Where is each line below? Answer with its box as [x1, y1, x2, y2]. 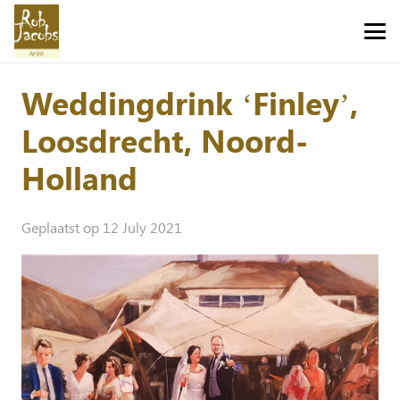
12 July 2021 [103, 218, 182, 237]
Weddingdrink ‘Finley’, [21, 81, 358, 123]
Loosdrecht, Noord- [21, 119, 308, 161]
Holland [21, 156, 137, 198]
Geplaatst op [21, 218, 103, 237]
